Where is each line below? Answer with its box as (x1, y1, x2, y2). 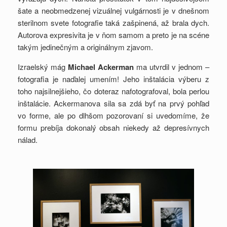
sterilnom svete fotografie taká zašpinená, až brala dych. (18, 17, 209, 28)
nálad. (18, 134, 37, 145)
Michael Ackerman (68, 61, 134, 72)
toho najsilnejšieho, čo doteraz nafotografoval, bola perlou (18, 85, 209, 96)
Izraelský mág (18, 61, 68, 72)
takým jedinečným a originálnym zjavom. (18, 41, 153, 52)
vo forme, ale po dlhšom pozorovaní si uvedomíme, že (18, 109, 209, 121)
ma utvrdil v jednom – (134, 61, 209, 72)
